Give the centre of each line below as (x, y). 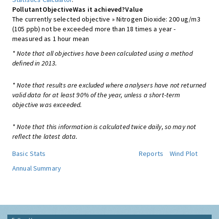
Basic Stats (29, 153)
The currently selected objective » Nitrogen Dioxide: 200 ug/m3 (106, 19)
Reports (151, 153)
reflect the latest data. (45, 136)
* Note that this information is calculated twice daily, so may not (104, 127)
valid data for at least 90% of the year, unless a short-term (96, 95)
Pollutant (27, 9)
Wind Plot (184, 153)
